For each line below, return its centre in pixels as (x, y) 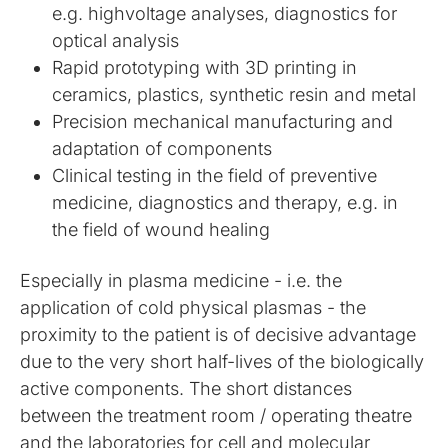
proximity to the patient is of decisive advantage (218, 334)
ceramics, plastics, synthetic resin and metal (234, 94)
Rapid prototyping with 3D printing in (205, 67)
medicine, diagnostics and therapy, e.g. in (225, 202)
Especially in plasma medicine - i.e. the (181, 280)
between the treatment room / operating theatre (216, 415)
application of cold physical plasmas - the (193, 307)
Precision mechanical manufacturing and (223, 121)
